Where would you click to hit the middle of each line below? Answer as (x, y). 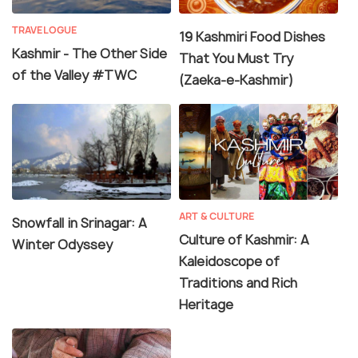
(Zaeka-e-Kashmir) (236, 80)
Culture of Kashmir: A (244, 240)
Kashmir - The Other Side (89, 54)
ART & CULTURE (217, 217)
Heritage (206, 305)
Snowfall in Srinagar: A (80, 223)
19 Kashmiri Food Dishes (252, 37)
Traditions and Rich (238, 283)
